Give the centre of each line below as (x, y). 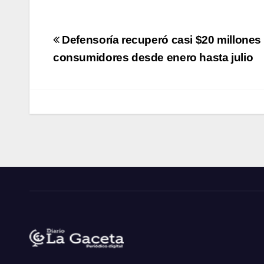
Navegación (106, 41)
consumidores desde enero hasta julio (153, 57)
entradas (92, 82)
